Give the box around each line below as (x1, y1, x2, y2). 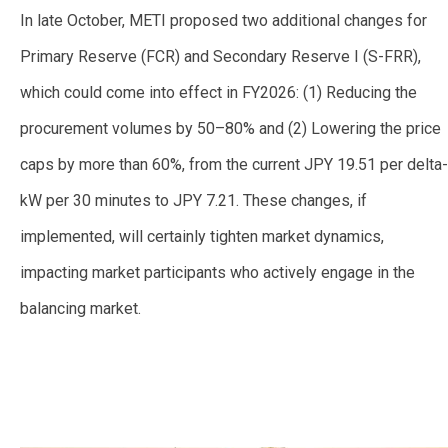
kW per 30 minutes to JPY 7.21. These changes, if (20, 191, 367, 211)
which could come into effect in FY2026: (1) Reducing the (20, 83, 417, 103)
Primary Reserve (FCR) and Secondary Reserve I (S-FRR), (20, 47, 421, 67)
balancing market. (20, 299, 145, 319)
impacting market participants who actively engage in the (20, 263, 415, 283)
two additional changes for (238, 11, 427, 31)
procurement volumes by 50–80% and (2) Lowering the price (20, 119, 441, 139)
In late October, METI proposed (20, 11, 238, 31)
